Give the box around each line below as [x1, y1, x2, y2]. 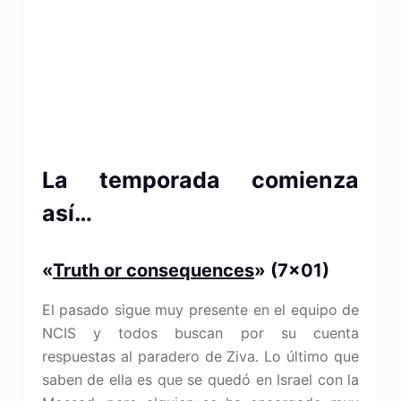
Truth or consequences [52, 259, 254, 281]
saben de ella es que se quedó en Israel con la [41, 370, 360, 388]
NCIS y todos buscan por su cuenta [41, 323, 360, 342]
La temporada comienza [41, 166, 360, 193]
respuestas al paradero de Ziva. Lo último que [41, 346, 360, 365]
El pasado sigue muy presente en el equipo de [41, 300, 360, 319]
